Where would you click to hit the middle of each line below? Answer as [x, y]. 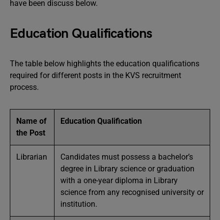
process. [24, 87]
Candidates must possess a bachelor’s [127, 157]
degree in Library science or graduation [127, 169]
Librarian [32, 157]
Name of [31, 121]
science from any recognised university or [132, 192]
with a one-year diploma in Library [119, 180]
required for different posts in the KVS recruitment [96, 75]
